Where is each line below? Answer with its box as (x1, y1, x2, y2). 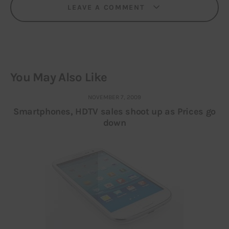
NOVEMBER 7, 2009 (88, 94, 141, 101)
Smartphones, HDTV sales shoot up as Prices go (13, 106, 216, 118)
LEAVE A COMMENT (67, 3, 148, 12)
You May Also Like (10, 70, 107, 84)
